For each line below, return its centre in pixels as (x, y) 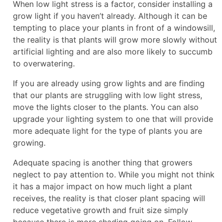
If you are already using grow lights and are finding (109, 83)
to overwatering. (44, 63)
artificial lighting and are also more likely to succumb (113, 51)
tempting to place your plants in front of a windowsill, (114, 28)
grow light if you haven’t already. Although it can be (110, 16)
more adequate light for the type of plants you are (108, 131)
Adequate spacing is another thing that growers (103, 162)
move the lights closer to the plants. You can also (106, 107)
